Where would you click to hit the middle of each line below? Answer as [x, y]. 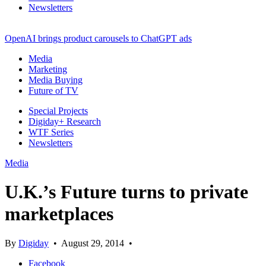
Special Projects [58, 110]
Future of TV [53, 90]
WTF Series [51, 132]
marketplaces [59, 214]
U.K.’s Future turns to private [126, 192]
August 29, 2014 [93, 243]
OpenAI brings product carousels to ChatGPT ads [98, 38]
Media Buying [56, 80]
